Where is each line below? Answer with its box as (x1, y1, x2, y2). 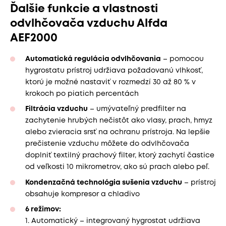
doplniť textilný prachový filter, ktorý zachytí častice (25, 152, 214, 159)
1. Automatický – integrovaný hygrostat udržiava (25, 218, 200, 224)
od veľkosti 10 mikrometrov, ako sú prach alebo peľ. (25, 164, 209, 171)
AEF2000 (10, 33, 58, 43)
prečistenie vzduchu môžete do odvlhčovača (25, 141, 189, 147)
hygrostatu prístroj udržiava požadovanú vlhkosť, (25, 67, 203, 74)
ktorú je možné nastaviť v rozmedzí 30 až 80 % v (25, 79, 196, 85)
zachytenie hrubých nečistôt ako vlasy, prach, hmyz (25, 118, 212, 124)
